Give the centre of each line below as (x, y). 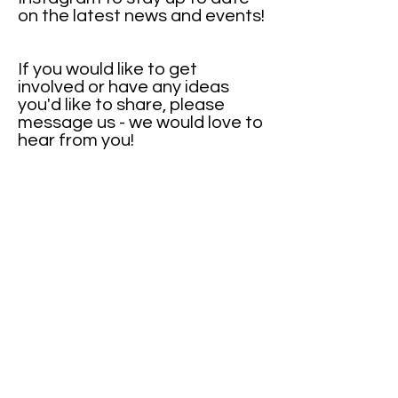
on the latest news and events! (141, 16)
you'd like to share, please (121, 105)
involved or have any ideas (123, 87)
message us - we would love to (140, 123)
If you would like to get (107, 69)
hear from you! (76, 140)
